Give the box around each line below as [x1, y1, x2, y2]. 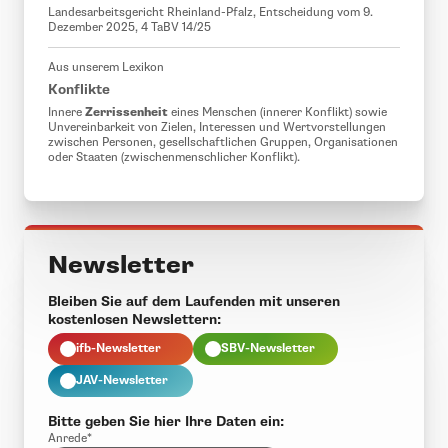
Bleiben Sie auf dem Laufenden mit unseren [48, 293, 340, 311]
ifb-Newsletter [76, 341, 161, 357]
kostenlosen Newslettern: [48, 311, 221, 329]
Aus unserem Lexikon [48, 60, 164, 76]
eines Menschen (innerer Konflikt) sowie [168, 105, 387, 121]
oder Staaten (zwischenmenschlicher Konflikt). [48, 150, 300, 166]
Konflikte [48, 81, 110, 99]
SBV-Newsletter [221, 341, 315, 357]
